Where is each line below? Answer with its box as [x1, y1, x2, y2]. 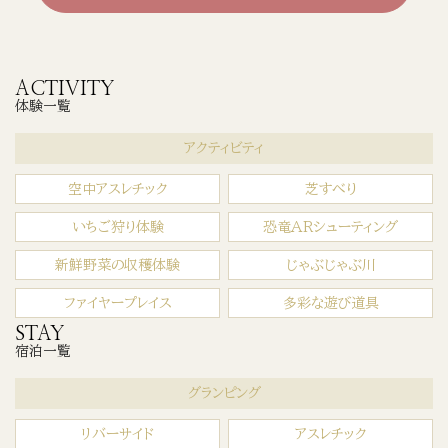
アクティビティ [184, 140, 264, 155]
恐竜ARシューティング [263, 219, 398, 234]
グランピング [187, 385, 261, 400]
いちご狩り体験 [71, 219, 164, 234]
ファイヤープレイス [63, 295, 172, 310]
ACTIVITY [15, 78, 114, 99]
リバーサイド [81, 426, 154, 441]
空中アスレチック [67, 181, 168, 196]
